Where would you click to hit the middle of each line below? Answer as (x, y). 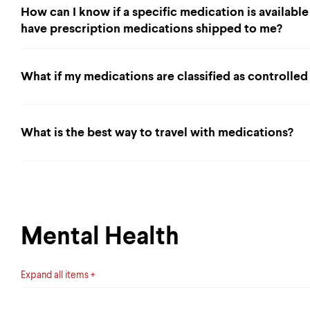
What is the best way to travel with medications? (157, 133)
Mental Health (100, 237)
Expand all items (55, 275)
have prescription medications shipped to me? (152, 29)
